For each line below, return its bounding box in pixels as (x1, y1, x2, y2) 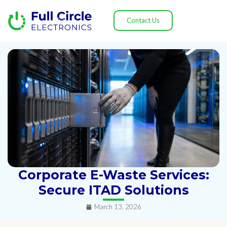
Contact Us (127, 16, 160, 25)
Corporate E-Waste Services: (18, 167, 209, 183)
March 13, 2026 (94, 202, 141, 211)
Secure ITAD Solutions (38, 182, 189, 198)
